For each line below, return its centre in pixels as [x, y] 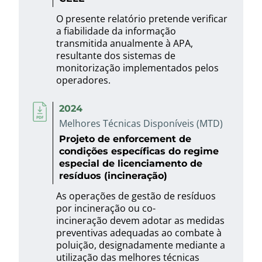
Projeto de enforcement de [125, 139]
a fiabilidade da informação [116, 31]
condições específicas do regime [139, 151]
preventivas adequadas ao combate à [139, 233]
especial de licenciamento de [131, 163]
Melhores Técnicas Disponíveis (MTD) [141, 123]
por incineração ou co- [106, 208]
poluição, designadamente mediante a [141, 245]
